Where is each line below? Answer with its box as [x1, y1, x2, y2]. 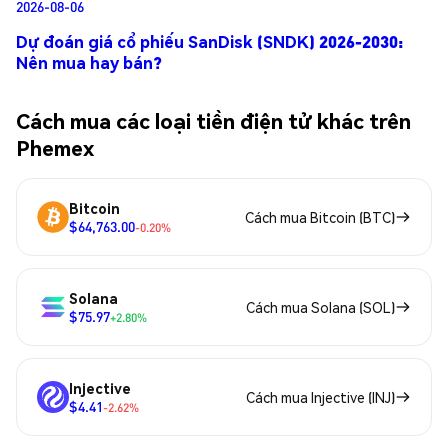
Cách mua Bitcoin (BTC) [245, 208, 395, 227]
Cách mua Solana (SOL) [246, 298, 395, 317]
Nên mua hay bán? [16, 52, 162, 74]
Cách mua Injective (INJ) [246, 388, 395, 407]
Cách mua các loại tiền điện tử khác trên [16, 106, 411, 134]
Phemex [16, 133, 94, 161]
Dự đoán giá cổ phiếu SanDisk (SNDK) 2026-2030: [16, 31, 403, 53]
